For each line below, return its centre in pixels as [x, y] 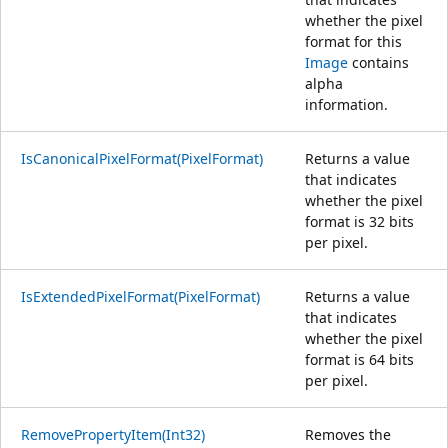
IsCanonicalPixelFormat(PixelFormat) [142, 158]
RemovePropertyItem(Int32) [113, 434]
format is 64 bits [359, 359]
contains [378, 62]
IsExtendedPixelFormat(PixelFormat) [140, 296]
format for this [353, 41]
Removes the [348, 434]
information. [346, 104]
